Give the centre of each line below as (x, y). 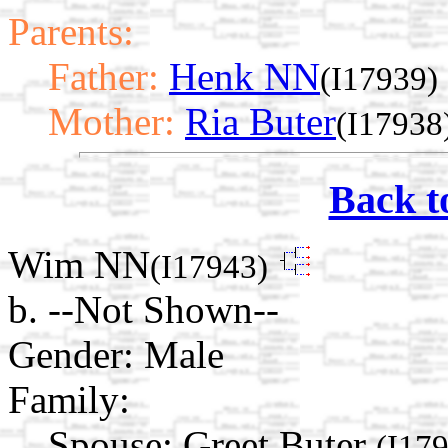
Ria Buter (260, 121)
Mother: (111, 121)
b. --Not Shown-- (143, 310)
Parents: (71, 31)
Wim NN (79, 265)
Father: (103, 76)
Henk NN (244, 76)
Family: (69, 400)
